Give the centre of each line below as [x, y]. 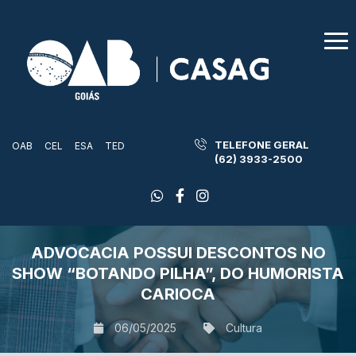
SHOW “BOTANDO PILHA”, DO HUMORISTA [178, 274]
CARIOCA [178, 294]
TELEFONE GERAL [262, 145]
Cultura [244, 328]
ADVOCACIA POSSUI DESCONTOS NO [178, 253]
